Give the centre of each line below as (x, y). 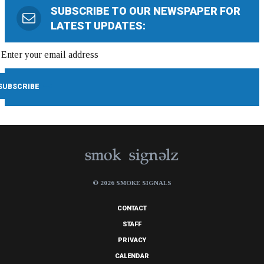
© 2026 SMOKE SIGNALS (132, 183)
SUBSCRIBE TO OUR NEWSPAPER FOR (146, 11)
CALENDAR (132, 256)
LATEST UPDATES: (98, 26)
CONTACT (132, 209)
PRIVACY (132, 240)
